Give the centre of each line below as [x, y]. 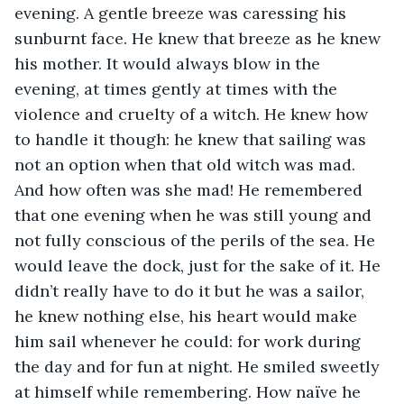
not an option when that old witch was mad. [187, 164]
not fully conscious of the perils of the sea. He [197, 240]
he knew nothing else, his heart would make [188, 316]
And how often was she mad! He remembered [191, 189]
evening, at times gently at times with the [178, 88]
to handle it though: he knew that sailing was [193, 139]
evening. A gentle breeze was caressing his [183, 13]
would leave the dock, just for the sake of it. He [200, 265]
